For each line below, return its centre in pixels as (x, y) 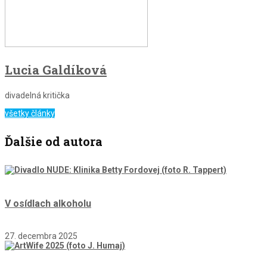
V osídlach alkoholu (48, 204)
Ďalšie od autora (54, 142)
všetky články (30, 113)
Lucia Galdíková (56, 69)
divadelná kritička (37, 95)
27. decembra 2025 (41, 236)
